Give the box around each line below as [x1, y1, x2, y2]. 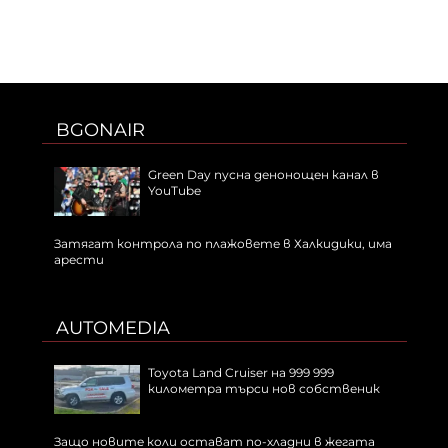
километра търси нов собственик [147, 381, 380, 397]
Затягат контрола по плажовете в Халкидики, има [53, 236, 392, 252]
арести [53, 252, 104, 268]
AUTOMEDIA [55, 317, 170, 340]
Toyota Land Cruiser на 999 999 [147, 365, 334, 381]
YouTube [147, 183, 201, 199]
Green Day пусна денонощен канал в [147, 167, 379, 183]
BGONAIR [55, 119, 145, 142]
